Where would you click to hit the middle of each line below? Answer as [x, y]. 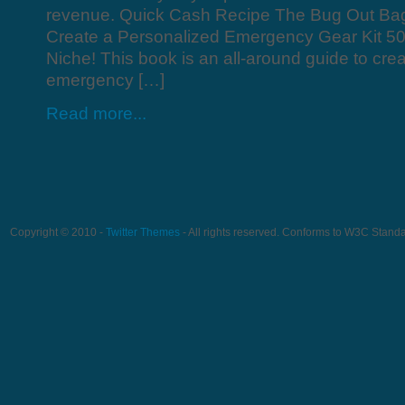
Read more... [96, 113]
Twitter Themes [143, 231]
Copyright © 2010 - [58, 231]
